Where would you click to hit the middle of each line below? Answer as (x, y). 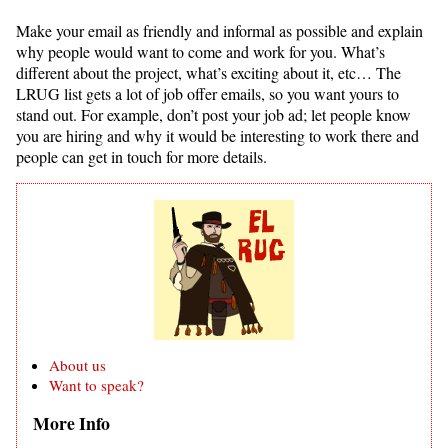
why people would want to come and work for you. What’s (200, 51)
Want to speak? (96, 384)
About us (77, 364)
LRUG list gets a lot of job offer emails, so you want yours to (207, 93)
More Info (71, 422)
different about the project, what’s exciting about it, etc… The (208, 72)
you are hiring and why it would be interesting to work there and (217, 135)
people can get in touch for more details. (141, 156)
